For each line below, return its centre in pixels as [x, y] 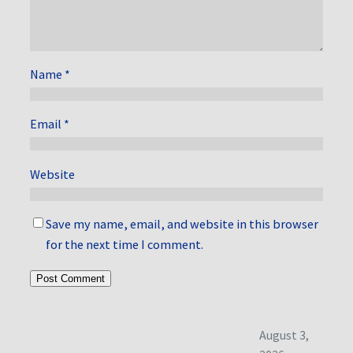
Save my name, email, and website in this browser [182, 224]
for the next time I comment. [124, 245]
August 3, [284, 335]
